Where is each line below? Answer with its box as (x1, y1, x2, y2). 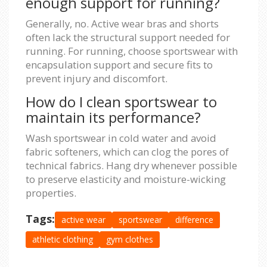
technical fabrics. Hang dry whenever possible (26, 158, 237, 172)
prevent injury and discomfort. (26, 71, 167, 85)
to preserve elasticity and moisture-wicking (26, 172, 226, 186)
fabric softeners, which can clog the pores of (26, 144, 229, 159)
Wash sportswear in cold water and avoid (26, 131, 216, 145)
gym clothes (106, 233, 153, 245)
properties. (26, 185, 76, 200)
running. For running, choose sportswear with (26, 44, 238, 58)
